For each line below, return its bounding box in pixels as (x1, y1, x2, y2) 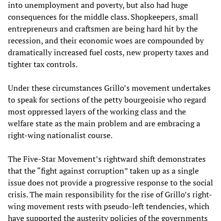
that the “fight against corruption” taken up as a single (8, 165, 199, 176)
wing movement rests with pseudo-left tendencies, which (8, 200, 209, 212)
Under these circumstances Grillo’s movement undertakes (8, 82, 211, 93)
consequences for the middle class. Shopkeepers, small (8, 11, 198, 22)
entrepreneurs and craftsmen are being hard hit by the (8, 23, 198, 34)
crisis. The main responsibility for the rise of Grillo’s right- (8, 188, 212, 200)
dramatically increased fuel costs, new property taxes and (8, 46, 209, 58)
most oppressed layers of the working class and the (8, 106, 186, 117)
